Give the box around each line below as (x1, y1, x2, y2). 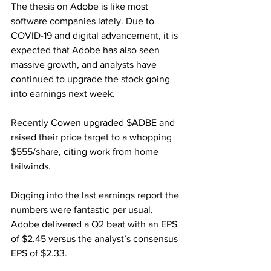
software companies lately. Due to (11, 16, 157, 26)
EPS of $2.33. (11, 248, 67, 258)
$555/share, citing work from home (11, 146, 161, 157)
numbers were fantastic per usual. (11, 204, 155, 215)
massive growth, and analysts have (11, 59, 159, 70)
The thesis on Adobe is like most (11, 1, 151, 11)
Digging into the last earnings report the (11, 190, 181, 200)
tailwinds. (11, 161, 53, 171)
